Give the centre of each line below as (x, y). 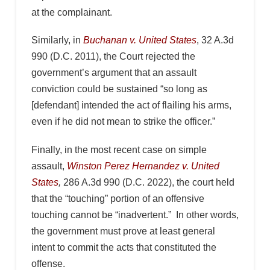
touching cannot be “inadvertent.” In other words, (135, 215)
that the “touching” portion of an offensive (118, 198)
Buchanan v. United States (140, 40)
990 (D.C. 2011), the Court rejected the (113, 57)
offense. (49, 263)
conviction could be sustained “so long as (119, 89)
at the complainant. (71, 13)
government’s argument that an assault (114, 73)
